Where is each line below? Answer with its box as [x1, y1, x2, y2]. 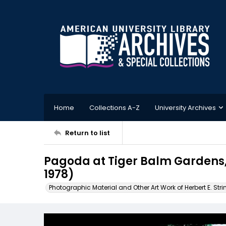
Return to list [65, 128, 110, 138]
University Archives [155, 102, 216, 112]
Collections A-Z [89, 102, 140, 112]
